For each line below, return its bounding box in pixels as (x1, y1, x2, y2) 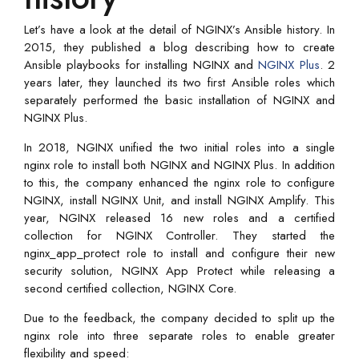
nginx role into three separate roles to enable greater (24, 326, 335, 345)
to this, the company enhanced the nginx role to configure (24, 173, 335, 192)
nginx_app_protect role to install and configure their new (24, 244, 335, 262)
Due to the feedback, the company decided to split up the (24, 309, 335, 327)
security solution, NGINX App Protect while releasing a (24, 261, 335, 280)
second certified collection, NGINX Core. (24, 279, 236, 297)
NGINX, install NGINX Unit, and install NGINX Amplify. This (24, 191, 335, 209)
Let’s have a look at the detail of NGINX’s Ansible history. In (24, 20, 335, 38)
